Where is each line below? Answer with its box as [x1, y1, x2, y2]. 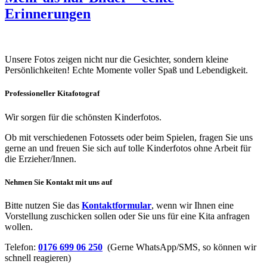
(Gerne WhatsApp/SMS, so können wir [103, 242, 256, 252]
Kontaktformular [82, 200, 151, 210]
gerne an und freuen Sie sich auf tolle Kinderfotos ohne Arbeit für [5, 142, 251, 153]
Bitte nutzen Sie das [5, 200, 82, 210]
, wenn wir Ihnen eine [151, 200, 234, 210]
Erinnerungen [5, 6, 91, 22]
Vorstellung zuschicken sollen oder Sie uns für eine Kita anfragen [5, 211, 250, 221]
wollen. [5, 222, 33, 232]
